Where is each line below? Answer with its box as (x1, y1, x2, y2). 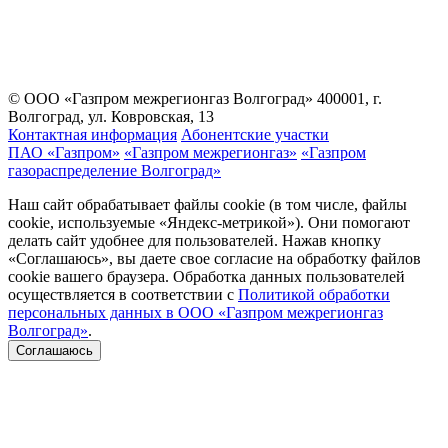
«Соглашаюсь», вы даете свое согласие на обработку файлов (8, 249, 421, 267)
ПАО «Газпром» (8, 143, 120, 161)
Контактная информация (8, 125, 177, 143)
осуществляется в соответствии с (8, 285, 238, 303)
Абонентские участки (181, 125, 329, 143)
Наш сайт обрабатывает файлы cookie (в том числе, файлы (8, 195, 407, 213)
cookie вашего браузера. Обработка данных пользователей (8, 267, 405, 285)
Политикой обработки (238, 285, 390, 303)
